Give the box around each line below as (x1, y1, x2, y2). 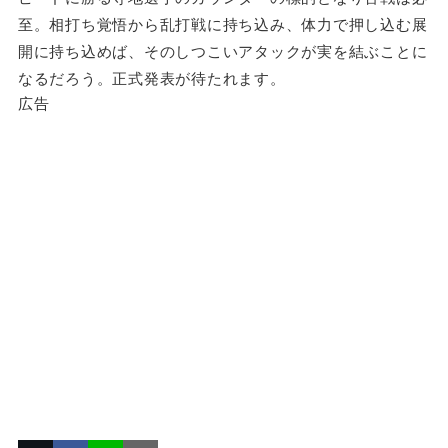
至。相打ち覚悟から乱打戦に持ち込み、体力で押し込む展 (17, 13, 428, 35)
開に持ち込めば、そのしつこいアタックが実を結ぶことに (17, 40, 428, 62)
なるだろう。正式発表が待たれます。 (17, 67, 286, 89)
